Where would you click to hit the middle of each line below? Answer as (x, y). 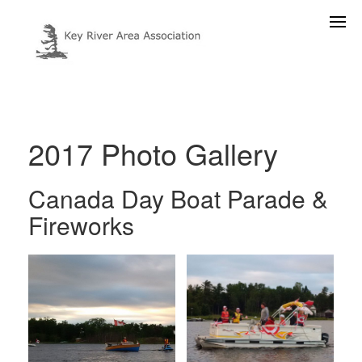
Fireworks (81, 225)
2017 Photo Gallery (153, 153)
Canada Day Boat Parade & (178, 198)
